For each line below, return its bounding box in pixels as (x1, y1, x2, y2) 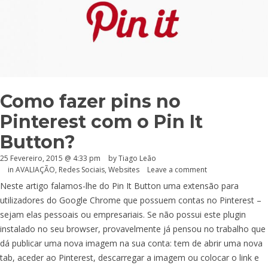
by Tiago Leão (108, 153, 156, 163)
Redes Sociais (59, 164, 105, 175)
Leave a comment (147, 164, 207, 175)
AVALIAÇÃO (16, 164, 55, 175)
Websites (108, 164, 139, 175)
